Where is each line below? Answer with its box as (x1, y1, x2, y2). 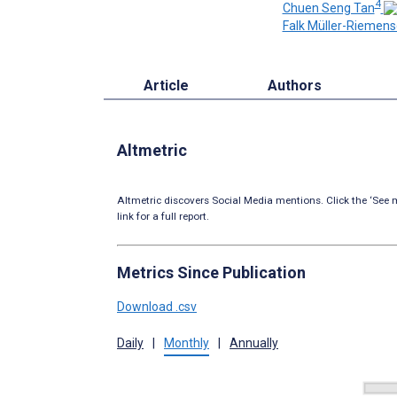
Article (143, 76, 189, 94)
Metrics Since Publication (117, 262, 306, 282)
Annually (230, 335, 278, 350)
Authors (268, 76, 323, 94)
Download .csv (117, 299, 197, 314)
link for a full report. (117, 209, 209, 222)
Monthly (164, 335, 209, 350)
